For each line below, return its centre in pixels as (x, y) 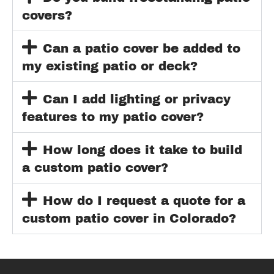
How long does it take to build (142, 150)
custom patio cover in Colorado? (129, 218)
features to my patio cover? (113, 117)
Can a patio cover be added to (141, 48)
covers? (47, 15)
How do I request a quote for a (144, 200)
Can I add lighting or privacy (136, 99)
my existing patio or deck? (110, 66)
